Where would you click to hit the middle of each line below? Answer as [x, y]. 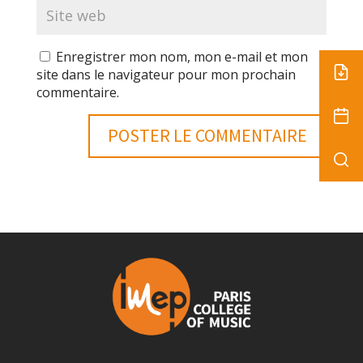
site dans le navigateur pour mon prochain [166, 74]
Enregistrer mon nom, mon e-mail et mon [181, 56]
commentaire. [77, 92]
